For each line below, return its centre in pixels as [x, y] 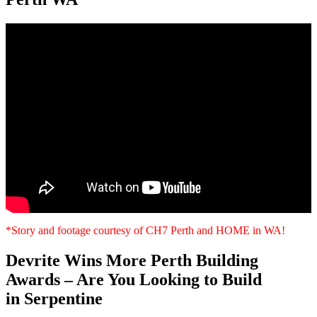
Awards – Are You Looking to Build [134, 279]
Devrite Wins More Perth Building [132, 260]
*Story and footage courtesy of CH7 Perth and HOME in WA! [145, 230]
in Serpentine [54, 298]
